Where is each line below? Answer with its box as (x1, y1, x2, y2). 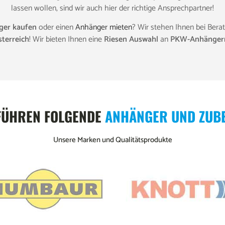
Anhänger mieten (75, 21, 132, 35)
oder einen (38, 21, 75, 35)
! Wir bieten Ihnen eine (29, 33, 104, 47)
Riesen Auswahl (104, 33, 158, 47)
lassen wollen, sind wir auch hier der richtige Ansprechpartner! (11, 2, 214, 16)
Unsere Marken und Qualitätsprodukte (53, 134, 172, 147)
